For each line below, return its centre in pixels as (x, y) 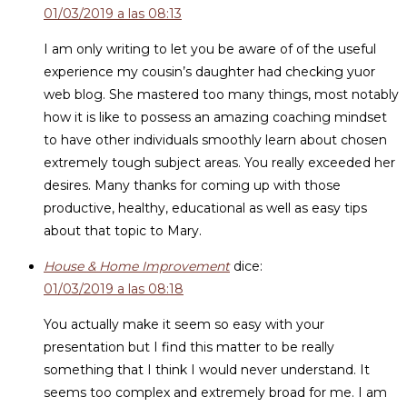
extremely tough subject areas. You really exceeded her (219, 163)
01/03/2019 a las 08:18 (114, 289)
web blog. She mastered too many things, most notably (221, 94)
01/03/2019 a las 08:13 (113, 14)
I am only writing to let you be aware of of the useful (210, 49)
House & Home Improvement (137, 266)
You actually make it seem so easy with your (184, 324)
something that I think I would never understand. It (207, 370)
